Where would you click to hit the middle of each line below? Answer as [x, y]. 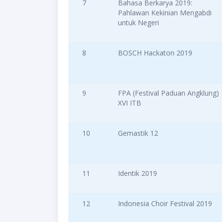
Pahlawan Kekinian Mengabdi [165, 13]
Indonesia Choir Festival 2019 [165, 204]
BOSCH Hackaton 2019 [155, 53]
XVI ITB [130, 103]
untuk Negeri [139, 23]
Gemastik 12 [138, 133]
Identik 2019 [138, 173]
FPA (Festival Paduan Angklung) [168, 93]
